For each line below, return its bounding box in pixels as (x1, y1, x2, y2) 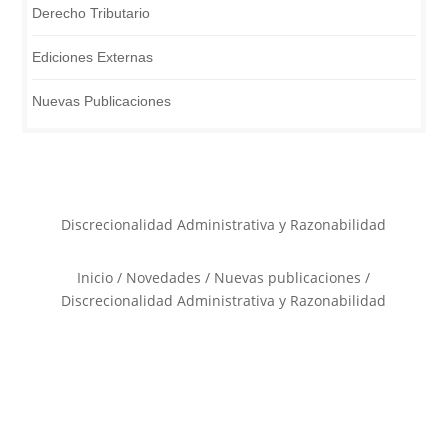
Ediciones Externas (32, 49, 154, 65)
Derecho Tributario (32, 5, 151, 21)
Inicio (77, 268, 114, 287)
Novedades (126, 268, 202, 287)
